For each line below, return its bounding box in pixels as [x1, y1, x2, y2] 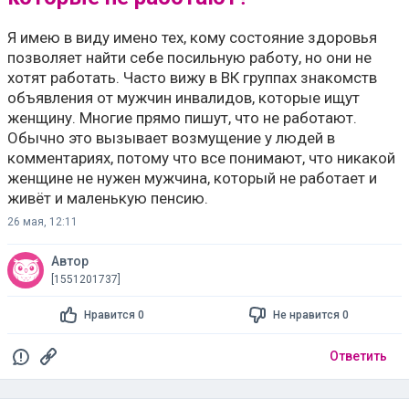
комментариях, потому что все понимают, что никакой [7, 149, 395, 167]
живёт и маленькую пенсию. [7, 189, 208, 207]
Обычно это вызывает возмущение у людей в [7, 129, 335, 147]
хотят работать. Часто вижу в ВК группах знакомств [7, 68, 377, 87]
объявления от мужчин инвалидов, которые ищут [7, 89, 360, 107]
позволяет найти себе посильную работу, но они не [7, 48, 372, 67]
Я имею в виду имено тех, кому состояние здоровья [7, 28, 377, 47]
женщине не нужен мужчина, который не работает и [7, 169, 377, 187]
